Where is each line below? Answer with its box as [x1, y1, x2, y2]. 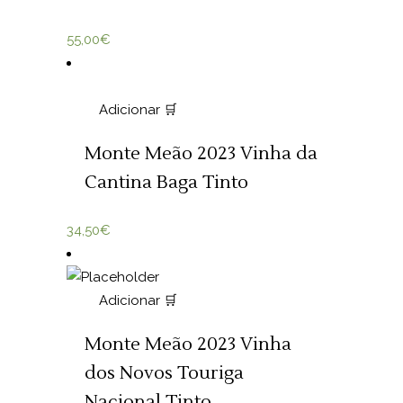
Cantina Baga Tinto [85, 171, 248, 194]
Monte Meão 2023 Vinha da [85, 142, 318, 166]
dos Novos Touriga [85, 362, 244, 385]
